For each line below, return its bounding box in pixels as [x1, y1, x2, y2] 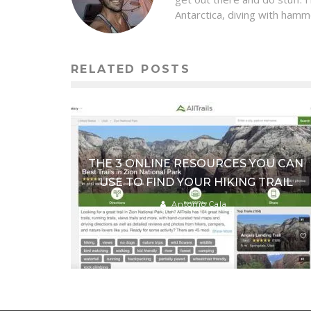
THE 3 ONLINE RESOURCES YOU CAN [88, 157, 303, 170]
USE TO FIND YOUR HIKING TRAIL [99, 176, 293, 189]
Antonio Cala [171, 199, 227, 209]
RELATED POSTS [71, 62, 191, 76]
